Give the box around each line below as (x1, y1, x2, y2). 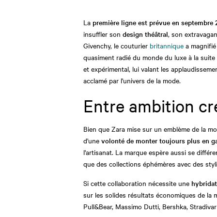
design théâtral (123, 29, 168, 39)
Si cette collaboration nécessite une (83, 178, 191, 188)
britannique (150, 40, 186, 50)
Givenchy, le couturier (83, 40, 150, 50)
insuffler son (83, 29, 123, 39)
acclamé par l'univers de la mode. (83, 75, 181, 85)
